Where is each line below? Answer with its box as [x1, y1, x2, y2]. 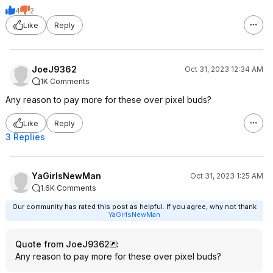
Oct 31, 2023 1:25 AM [190, 171, 263, 180]
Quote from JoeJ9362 [15, 239, 110, 249]
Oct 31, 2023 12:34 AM [185, 65, 263, 74]
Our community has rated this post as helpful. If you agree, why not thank [12, 202, 257, 211]
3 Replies [5, 132, 45, 142]
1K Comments [40, 77, 90, 86]
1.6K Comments [40, 183, 96, 193]
